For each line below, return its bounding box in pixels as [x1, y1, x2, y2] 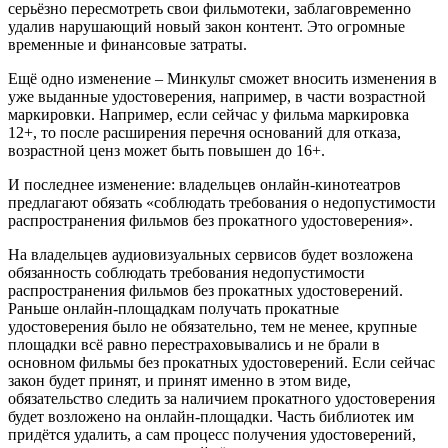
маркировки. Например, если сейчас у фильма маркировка [8, 105, 409, 123]
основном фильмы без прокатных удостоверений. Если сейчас [8, 353, 435, 371]
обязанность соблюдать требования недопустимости [8, 263, 365, 281]
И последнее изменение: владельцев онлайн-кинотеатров [8, 175, 401, 193]
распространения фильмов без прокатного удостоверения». [8, 211, 413, 229]
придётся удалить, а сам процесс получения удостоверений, [8, 425, 416, 443]
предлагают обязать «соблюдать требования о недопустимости [8, 193, 436, 211]
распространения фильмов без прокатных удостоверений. [8, 281, 403, 299]
